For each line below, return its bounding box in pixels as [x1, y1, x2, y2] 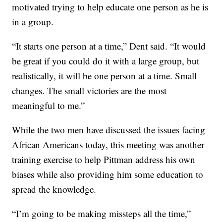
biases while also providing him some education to [12, 168, 204, 181]
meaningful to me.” [12, 99, 85, 112]
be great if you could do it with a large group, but [12, 55, 200, 67]
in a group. [12, 15, 54, 28]
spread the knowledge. [12, 183, 97, 196]
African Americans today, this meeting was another [12, 138, 205, 151]
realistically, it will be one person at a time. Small [12, 69, 197, 82]
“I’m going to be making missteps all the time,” [12, 207, 191, 220]
